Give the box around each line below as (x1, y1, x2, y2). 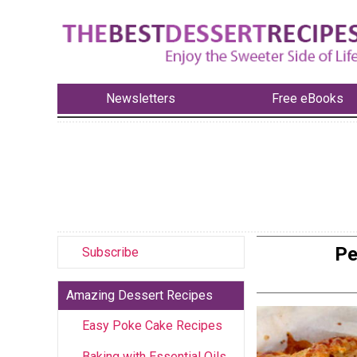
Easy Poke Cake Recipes (82, 317, 222, 333)
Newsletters (105, 91, 175, 107)
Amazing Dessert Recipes (66, 287, 213, 303)
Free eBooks (272, 91, 344, 107)
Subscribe (82, 244, 139, 260)
